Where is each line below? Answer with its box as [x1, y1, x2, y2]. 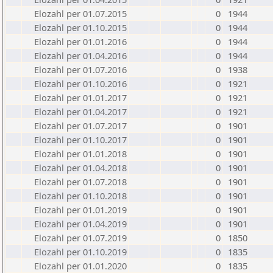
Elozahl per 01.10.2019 [34, 246, 127, 258]
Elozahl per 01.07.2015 [34, 7, 127, 19]
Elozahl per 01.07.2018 [34, 175, 127, 188]
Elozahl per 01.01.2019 [34, 204, 127, 216]
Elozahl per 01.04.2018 [34, 161, 127, 174]
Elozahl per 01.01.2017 [34, 91, 127, 104]
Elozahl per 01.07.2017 [34, 119, 127, 132]
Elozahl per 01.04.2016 [34, 49, 127, 62]
